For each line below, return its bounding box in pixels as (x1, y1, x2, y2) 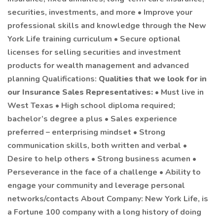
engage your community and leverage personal (7, 180, 185, 191)
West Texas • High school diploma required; (7, 100, 175, 111)
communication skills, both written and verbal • (7, 140, 187, 151)
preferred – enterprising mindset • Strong (7, 127, 165, 138)
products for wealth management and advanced (7, 60, 189, 71)
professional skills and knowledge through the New (7, 20, 206, 31)
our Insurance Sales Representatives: (7, 87, 155, 98)
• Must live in (155, 87, 204, 98)
